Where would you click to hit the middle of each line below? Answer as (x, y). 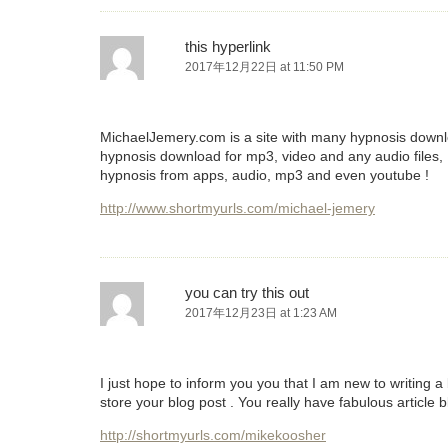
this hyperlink (228, 47)
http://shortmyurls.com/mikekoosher (213, 435)
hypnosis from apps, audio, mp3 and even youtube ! (264, 175)
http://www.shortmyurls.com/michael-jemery (237, 208)
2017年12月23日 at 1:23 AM (261, 313)
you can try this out (247, 293)
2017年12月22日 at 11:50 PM (264, 67)
